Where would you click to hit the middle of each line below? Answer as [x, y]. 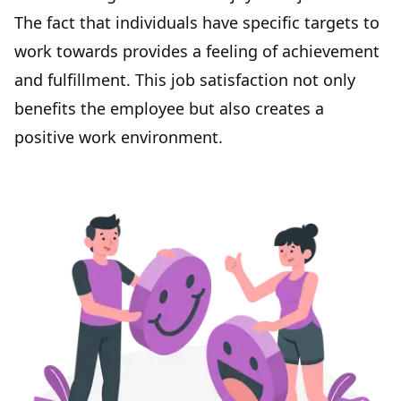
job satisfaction [230, 80]
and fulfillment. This [93, 80]
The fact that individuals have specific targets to [197, 22]
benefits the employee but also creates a [169, 108]
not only [322, 80]
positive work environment [116, 137]
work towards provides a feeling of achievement [197, 51]
